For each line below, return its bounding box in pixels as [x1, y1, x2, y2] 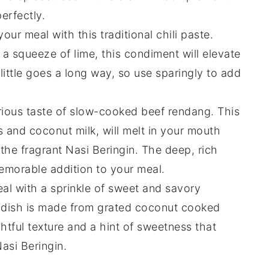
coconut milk [29, 124, 96, 138]
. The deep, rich [134, 144, 218, 157]
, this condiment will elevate [95, 47, 241, 61]
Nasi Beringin [65, 144, 135, 157]
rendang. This [165, 105, 240, 118]
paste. [177, 28, 213, 41]
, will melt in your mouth [95, 124, 220, 138]
